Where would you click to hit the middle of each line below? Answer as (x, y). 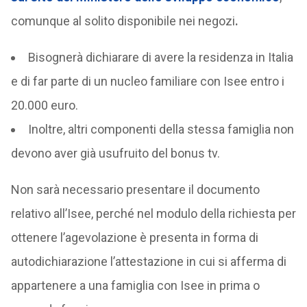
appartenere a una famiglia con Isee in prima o (135, 285)
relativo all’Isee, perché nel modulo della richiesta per (153, 213)
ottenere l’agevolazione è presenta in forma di (134, 237)
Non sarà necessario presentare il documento (135, 189)
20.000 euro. (44, 105)
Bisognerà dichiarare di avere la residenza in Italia (160, 57)
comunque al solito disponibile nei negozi (123, 21)
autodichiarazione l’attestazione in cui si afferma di (148, 261)
